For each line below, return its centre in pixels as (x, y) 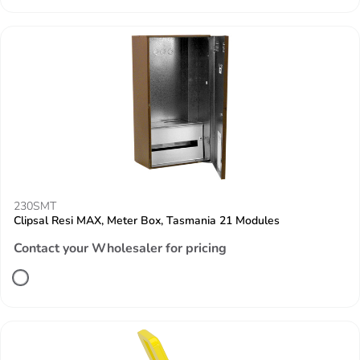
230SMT (35, 206)
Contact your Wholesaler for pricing (120, 248)
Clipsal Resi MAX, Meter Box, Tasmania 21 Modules (147, 221)
